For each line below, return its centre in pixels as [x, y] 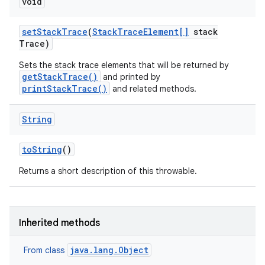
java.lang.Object [109, 250]
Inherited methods [59, 223]
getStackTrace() [60, 77]
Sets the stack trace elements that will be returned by [124, 65]
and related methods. [153, 89]
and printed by [130, 77]
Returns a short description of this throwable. [108, 171]
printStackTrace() [64, 88]
